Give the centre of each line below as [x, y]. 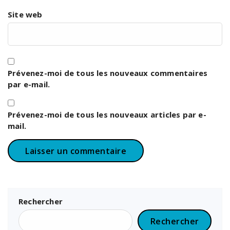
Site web [25, 15]
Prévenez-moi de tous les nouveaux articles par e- [107, 115]
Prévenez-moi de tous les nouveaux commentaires [108, 73]
